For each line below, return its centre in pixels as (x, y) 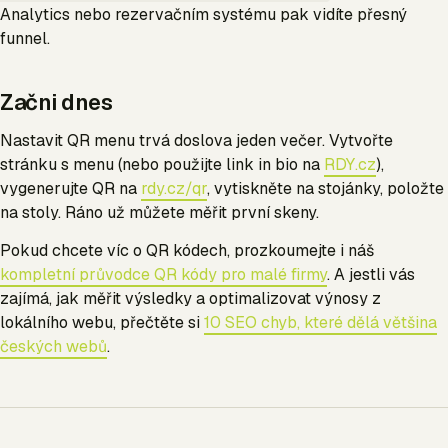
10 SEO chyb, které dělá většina (320, 323)
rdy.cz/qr (174, 189)
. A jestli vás (371, 275)
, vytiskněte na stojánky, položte (325, 189)
